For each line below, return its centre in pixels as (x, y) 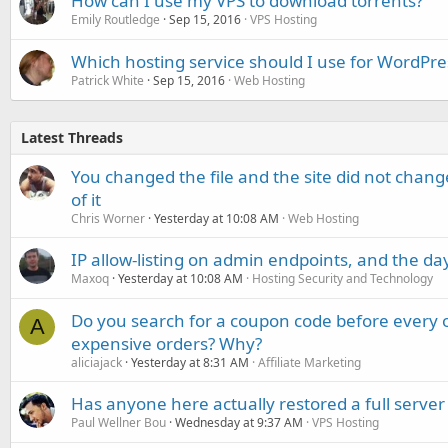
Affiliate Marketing (309, 362)
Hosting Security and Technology (342, 278)
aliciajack (96, 362)
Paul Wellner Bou (118, 422)
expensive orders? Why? (166, 343)
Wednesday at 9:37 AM (239, 422)
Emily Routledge (115, 19)
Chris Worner (108, 218)
